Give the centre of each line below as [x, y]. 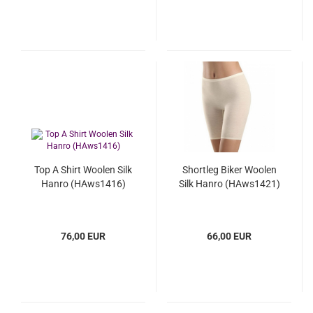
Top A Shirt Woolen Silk [83, 170]
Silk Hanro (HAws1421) [229, 184]
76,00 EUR [83, 236]
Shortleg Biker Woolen [229, 170]
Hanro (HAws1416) [83, 184]
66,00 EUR [229, 236]
